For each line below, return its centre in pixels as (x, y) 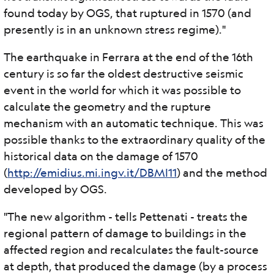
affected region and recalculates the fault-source (131, 250)
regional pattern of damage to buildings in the (125, 233)
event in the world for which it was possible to (122, 90)
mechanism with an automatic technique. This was (134, 123)
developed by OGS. (55, 189)
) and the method (222, 172)
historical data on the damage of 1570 (101, 156)
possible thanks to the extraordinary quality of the (135, 139)
